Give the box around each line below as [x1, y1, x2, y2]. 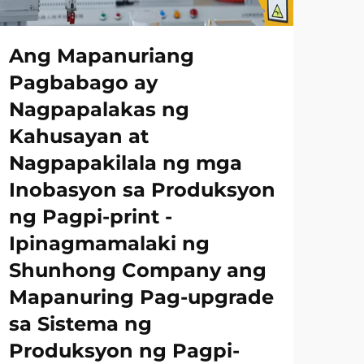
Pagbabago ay [9, 71, 158, 95]
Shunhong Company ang [9, 258, 266, 283]
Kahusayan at [9, 124, 149, 149]
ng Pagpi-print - [9, 205, 172, 229]
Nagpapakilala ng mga [9, 151, 242, 175]
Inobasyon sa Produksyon [9, 178, 275, 202]
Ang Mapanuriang [9, 44, 194, 68]
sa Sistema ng [9, 312, 152, 336]
